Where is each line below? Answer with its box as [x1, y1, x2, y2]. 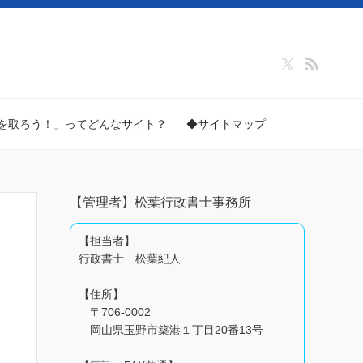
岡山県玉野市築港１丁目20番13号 [79, 323, 263, 336]
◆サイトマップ [186, 117, 266, 130]
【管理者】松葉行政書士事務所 [70, 195, 251, 209]
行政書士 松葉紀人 [79, 252, 181, 265]
